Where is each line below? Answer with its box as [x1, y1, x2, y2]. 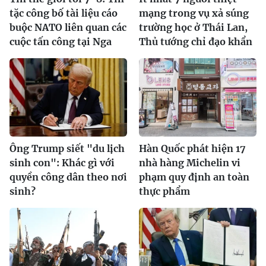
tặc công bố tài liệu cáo [9, 7, 118, 19]
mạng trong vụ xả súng [139, 7, 249, 19]
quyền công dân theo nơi [9, 170, 127, 183]
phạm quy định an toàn [139, 170, 249, 183]
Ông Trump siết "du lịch [9, 142, 125, 154]
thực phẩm [139, 185, 190, 197]
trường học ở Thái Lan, [139, 21, 248, 33]
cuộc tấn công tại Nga [9, 35, 112, 47]
